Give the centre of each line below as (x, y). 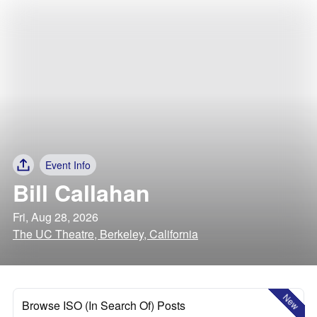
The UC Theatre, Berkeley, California (105, 234)
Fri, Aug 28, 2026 (56, 217)
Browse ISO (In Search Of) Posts (104, 305)
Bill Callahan (81, 192)
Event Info (68, 165)
